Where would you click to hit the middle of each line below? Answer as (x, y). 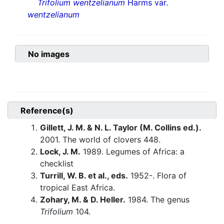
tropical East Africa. (77, 188)
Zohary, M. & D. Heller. (83, 200)
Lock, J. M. (60, 152)
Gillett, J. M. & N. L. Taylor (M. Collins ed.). (121, 128)
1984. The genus (157, 200)
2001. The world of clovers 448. (100, 140)
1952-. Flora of (157, 176)
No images (49, 54)
